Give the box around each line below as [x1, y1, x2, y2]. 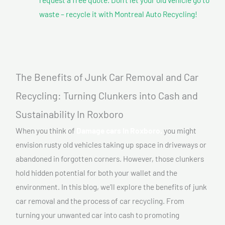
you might [162, 126, 196, 136]
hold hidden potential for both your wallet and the [16, 168, 177, 178]
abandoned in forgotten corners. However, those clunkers [16, 154, 204, 164]
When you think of [16, 126, 76, 136]
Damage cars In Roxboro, [76, 126, 162, 136]
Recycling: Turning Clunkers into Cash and [16, 89, 198, 102]
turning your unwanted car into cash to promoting [16, 210, 179, 220]
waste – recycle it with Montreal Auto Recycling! [39, 9, 197, 19]
